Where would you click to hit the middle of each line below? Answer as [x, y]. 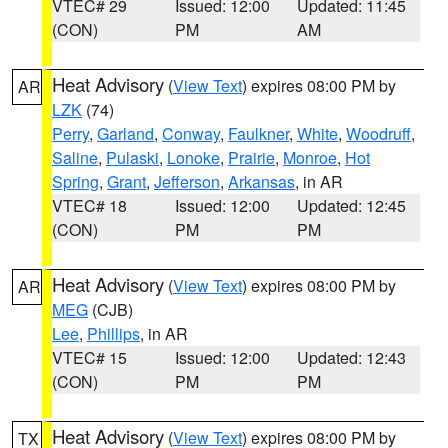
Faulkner [258, 133]
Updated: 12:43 [352, 357]
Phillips [113, 333]
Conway [191, 133]
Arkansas [261, 181]
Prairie [251, 157]
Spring [75, 181]
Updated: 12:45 [352, 205]
